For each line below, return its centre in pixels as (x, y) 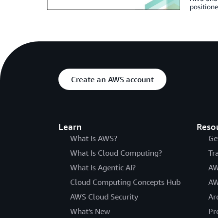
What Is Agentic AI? (103, 167)
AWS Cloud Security (104, 197)
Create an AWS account (112, 79)
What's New (90, 211)
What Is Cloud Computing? (116, 153)
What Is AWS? (94, 138)
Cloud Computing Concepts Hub (125, 182)
